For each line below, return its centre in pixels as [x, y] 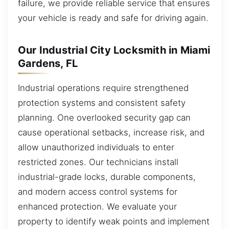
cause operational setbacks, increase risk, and [111, 132]
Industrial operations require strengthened [103, 88]
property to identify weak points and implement [114, 221]
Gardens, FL [48, 63]
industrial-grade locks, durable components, [107, 177]
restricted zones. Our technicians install [98, 162]
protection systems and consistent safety [102, 102]
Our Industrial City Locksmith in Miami [114, 50]
